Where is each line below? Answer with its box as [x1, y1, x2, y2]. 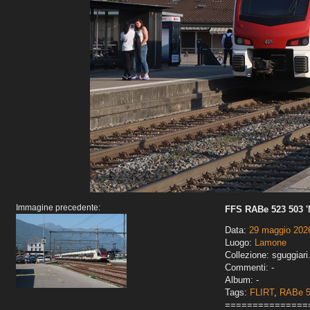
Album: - [225, 275, 259, 286]
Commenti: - [225, 262, 274, 273]
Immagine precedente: [16, 203, 100, 213]
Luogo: [225, 237, 255, 248]
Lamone [255, 237, 286, 248]
